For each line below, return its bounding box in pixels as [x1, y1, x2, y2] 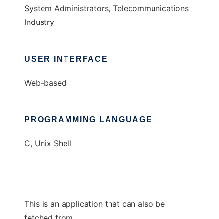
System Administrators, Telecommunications [24, 3, 189, 14]
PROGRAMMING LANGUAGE [24, 115, 153, 124]
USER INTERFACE [24, 55, 108, 64]
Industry [24, 17, 54, 27]
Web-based [24, 78, 66, 88]
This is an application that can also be [24, 199, 165, 209]
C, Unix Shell [24, 138, 71, 149]
